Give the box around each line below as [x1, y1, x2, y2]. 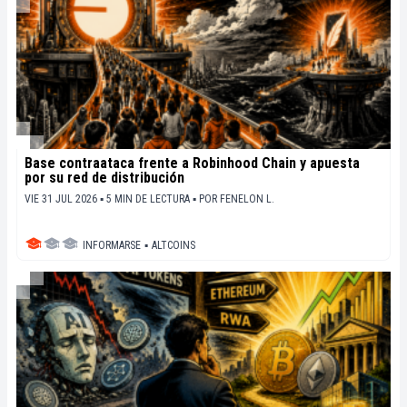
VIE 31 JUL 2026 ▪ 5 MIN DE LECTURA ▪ [25, 193, 199, 206]
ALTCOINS [152, 239, 195, 253]
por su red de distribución [25, 169, 184, 187]
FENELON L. [220, 193, 274, 206]
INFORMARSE [83, 239, 141, 253]
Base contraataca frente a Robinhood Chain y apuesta [25, 154, 360, 173]
